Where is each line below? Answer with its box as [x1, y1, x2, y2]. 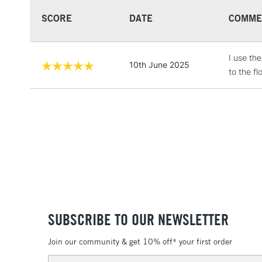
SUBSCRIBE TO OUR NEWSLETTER [48, 209, 229, 229]
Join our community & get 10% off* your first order [48, 236, 232, 247]
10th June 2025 [129, 59, 189, 70]
